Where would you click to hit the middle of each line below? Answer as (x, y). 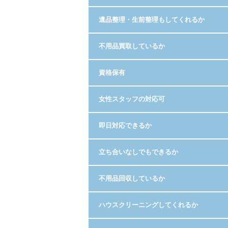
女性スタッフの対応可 (132, 99)
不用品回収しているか (132, 178)
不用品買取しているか (132, 46)
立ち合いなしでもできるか (138, 152)
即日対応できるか (125, 125)
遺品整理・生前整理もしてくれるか (152, 20)
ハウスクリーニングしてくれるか (148, 205)
